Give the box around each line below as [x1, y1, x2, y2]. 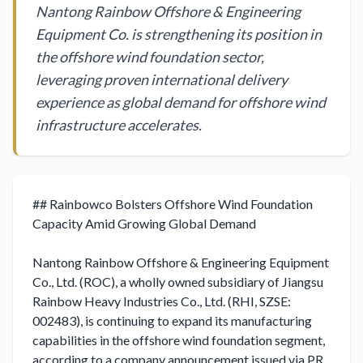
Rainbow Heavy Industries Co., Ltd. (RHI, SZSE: [32, 293, 291, 309]
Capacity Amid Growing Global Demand [32, 216, 256, 231]
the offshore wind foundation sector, [36, 48, 264, 66]
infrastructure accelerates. [36, 116, 202, 134]
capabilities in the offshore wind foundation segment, [32, 332, 325, 348]
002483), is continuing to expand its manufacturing [32, 313, 312, 328]
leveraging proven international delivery [36, 70, 288, 88]
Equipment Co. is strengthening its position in [36, 25, 322, 43]
